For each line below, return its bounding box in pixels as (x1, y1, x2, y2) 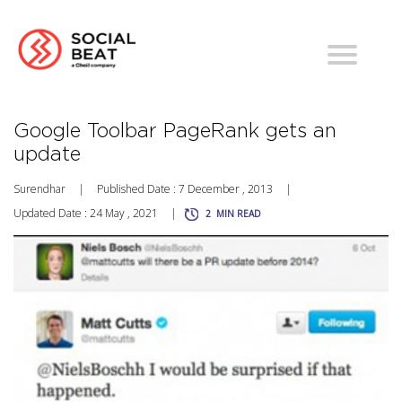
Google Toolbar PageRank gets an (13, 121, 336, 142)
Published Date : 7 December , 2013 (97, 181, 273, 197)
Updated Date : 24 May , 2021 (13, 205, 158, 222)
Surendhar (13, 181, 66, 197)
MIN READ (216, 207, 261, 221)
